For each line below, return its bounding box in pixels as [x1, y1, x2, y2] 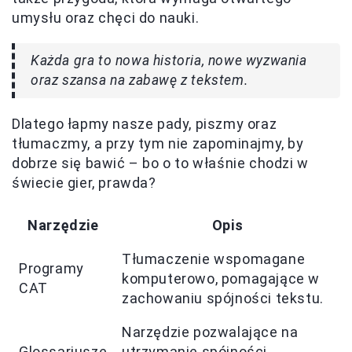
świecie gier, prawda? [12, 174, 156, 192]
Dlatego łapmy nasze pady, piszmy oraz [12, 115, 277, 133]
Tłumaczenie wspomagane [122, 251, 306, 268]
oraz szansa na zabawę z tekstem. [31, 72, 248, 89]
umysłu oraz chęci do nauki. [12, 9, 200, 27]
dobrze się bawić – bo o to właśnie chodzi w [12, 155, 309, 172]
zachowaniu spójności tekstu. [122, 290, 324, 307]
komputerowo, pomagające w [122, 270, 321, 288]
